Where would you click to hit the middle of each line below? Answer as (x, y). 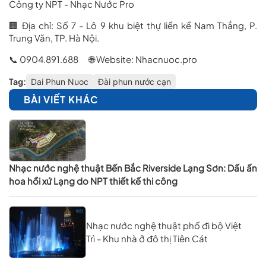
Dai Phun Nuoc (60, 81)
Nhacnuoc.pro (166, 59)
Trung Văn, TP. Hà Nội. (54, 37)
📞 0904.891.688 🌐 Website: (72, 59)
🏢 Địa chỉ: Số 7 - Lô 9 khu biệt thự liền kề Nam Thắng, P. (133, 25)
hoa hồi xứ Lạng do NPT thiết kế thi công (93, 181)
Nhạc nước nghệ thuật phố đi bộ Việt (164, 226)
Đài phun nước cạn (134, 81)
